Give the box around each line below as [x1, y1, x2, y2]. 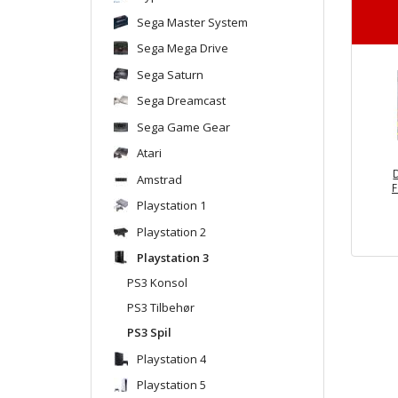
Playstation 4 [137, 350, 206, 367]
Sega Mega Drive [137, 39, 228, 56]
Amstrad [137, 171, 182, 187]
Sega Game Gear [137, 118, 230, 135]
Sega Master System [137, 13, 248, 30]
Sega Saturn [137, 66, 203, 83]
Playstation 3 [137, 249, 209, 266]
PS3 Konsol [127, 274, 187, 291]
